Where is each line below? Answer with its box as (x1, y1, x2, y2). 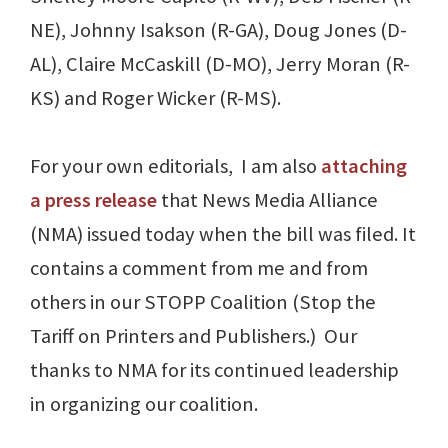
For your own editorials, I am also (30, 153, 321, 180)
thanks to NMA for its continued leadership (30, 357, 399, 384)
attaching (321, 153, 407, 180)
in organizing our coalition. (30, 391, 258, 418)
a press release (30, 187, 157, 214)
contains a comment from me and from (30, 255, 368, 282)
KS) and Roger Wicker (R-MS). (30, 85, 281, 112)
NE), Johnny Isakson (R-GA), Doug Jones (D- (30, 17, 407, 44)
